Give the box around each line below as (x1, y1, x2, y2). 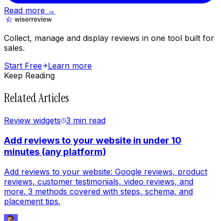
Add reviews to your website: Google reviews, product (4, 166, 207, 177)
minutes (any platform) (4, 146, 106, 157)
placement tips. (4, 196, 60, 206)
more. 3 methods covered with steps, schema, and (4, 186, 193, 196)
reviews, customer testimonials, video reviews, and (4, 176, 193, 186)
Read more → (4, 5, 55, 16)
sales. (4, 43, 25, 53)
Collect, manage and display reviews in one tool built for (4, 33, 214, 43)
